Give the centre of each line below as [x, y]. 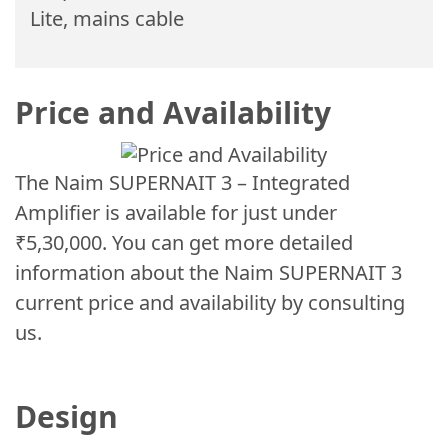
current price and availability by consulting [210, 302]
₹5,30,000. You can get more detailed [184, 242]
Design [66, 416]
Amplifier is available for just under [176, 212]
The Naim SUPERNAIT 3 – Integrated [182, 182]
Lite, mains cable [107, 18]
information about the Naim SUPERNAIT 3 [208, 272]
